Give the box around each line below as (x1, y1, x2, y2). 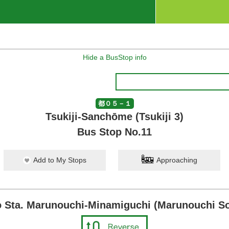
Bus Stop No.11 (77, 126, 152, 138)
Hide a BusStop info (82, 53, 147, 61)
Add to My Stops (33, 156, 86, 164)
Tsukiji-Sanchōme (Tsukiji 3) (45, 111, 184, 122)
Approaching (156, 156, 197, 164)
